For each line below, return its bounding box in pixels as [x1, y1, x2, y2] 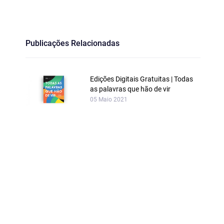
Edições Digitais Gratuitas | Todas [90, 75, 193, 83]
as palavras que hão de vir [90, 85, 170, 93]
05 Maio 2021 [90, 96, 127, 103]
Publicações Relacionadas [25, 38, 119, 48]
